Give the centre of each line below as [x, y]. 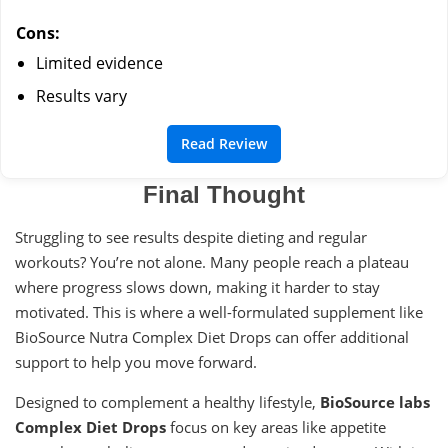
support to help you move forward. [136, 361]
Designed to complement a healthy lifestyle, [167, 401]
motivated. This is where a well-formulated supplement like [219, 311]
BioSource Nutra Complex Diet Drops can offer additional [212, 336]
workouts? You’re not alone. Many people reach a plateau [212, 261]
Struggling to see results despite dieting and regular [191, 236]
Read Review [224, 143]
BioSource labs [375, 401]
